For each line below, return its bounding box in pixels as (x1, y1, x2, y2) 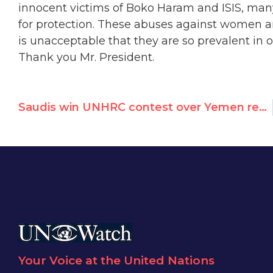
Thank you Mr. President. (18, 51, 154, 65)
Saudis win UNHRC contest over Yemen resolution (259, 100, 267, 114)
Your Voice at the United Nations (18, 253, 214, 268)
